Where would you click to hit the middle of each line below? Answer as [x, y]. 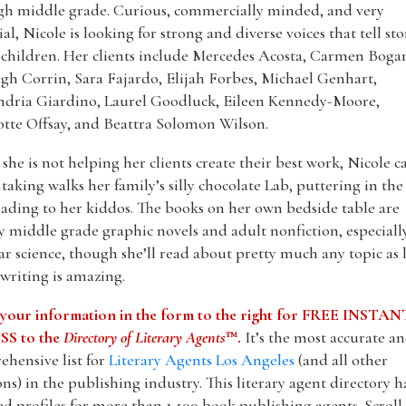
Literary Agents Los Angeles [202, 359]
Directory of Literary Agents [145, 337]
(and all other [342, 359]
